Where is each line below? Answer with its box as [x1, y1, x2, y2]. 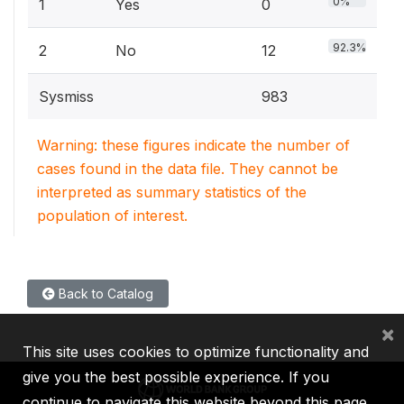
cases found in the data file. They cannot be [37, 160, 338, 178]
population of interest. [37, 207, 188, 225]
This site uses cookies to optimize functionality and [23, 343, 369, 361]
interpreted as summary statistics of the [37, 183, 307, 201]
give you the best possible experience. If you [23, 368, 329, 386]
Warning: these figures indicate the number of [37, 136, 350, 154]
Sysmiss [39, 87, 94, 106]
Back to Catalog [55, 286, 153, 301]
